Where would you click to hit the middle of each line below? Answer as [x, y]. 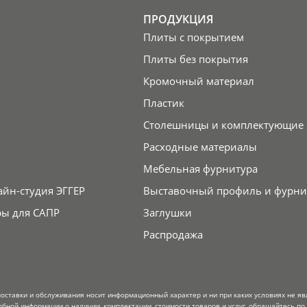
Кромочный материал [198, 81]
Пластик [163, 103]
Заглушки [167, 213]
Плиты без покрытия [195, 59]
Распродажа [173, 235]
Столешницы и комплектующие [223, 125]
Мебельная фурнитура [200, 169]
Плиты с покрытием [193, 37]
